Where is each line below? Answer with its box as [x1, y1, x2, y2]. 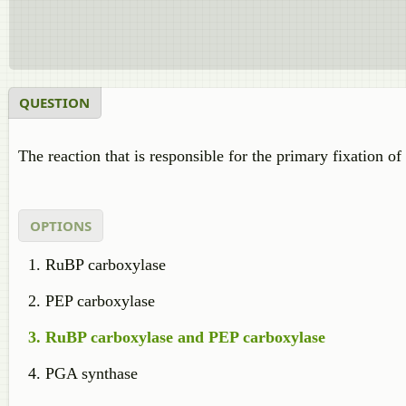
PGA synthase [45, 363, 138, 382]
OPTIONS [30, 216, 92, 235]
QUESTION [19, 93, 90, 111]
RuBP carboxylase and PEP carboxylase [45, 327, 325, 346]
